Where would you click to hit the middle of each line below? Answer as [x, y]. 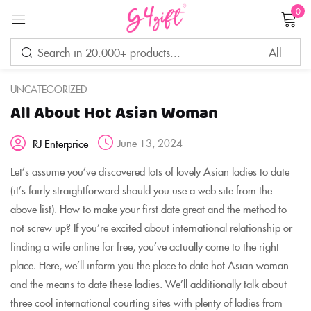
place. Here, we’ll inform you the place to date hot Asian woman [150, 265]
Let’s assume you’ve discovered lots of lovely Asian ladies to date [150, 171]
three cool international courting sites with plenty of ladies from [146, 302]
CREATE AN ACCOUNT [155, 215]
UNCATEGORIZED [49, 89]
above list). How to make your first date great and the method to [149, 209]
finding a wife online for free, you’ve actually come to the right [145, 246]
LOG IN [155, 169]
